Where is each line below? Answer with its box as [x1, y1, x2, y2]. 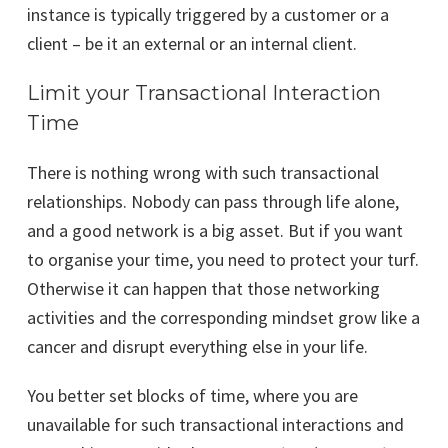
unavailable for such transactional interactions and [27, 413, 404, 437]
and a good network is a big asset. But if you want [27, 219, 403, 243]
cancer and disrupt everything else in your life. [27, 335, 368, 359]
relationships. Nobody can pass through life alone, [27, 190, 399, 214]
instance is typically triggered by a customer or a [27, 3, 389, 27]
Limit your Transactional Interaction [27, 81, 381, 106]
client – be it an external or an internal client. [27, 32, 357, 56]
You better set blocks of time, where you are [27, 384, 358, 408]
